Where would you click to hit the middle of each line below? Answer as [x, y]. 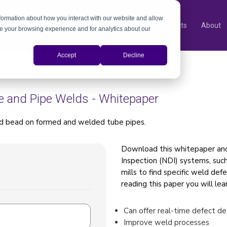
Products [173, 25]
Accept [67, 55]
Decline [134, 55]
